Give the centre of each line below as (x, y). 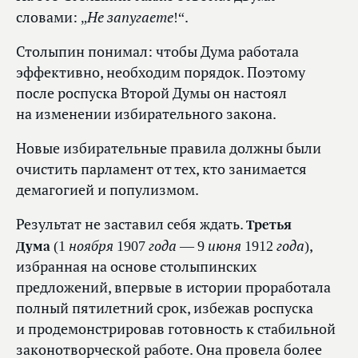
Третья (269, 225)
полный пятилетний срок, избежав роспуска (165, 308)
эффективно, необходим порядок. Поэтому (161, 73)
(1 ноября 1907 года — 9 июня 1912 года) (181, 246)
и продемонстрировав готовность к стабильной (176, 329)
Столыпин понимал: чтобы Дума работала (157, 52)
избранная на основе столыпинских (136, 267)
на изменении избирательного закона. (146, 114)
